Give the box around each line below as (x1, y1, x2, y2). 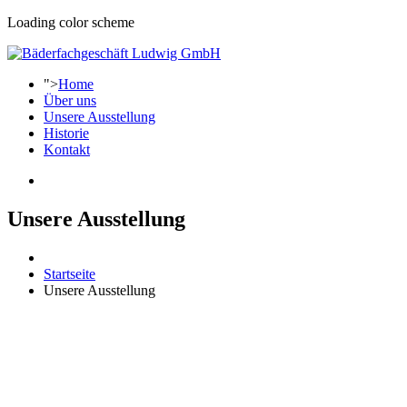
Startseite (44, 265, 95, 282)
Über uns (44, 93, 96, 108)
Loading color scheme (7, 15, 134, 30)
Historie (44, 125, 89, 141)
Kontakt (44, 142, 90, 157)
